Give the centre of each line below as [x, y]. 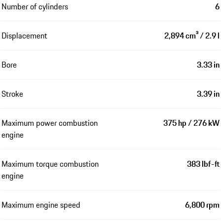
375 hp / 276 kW [191, 123]
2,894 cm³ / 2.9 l [192, 36]
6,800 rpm [202, 205]
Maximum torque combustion [50, 164]
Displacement [24, 36]
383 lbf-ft [203, 164]
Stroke [12, 94]
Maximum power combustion [50, 123]
